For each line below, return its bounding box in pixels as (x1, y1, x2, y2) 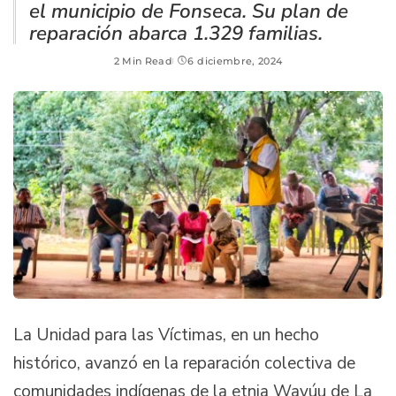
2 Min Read (113, 54, 173, 67)
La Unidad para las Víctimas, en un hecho (13, 323, 319, 346)
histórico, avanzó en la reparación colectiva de (13, 351, 355, 375)
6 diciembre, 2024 (187, 54, 283, 67)
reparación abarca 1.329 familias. (29, 19, 323, 47)
